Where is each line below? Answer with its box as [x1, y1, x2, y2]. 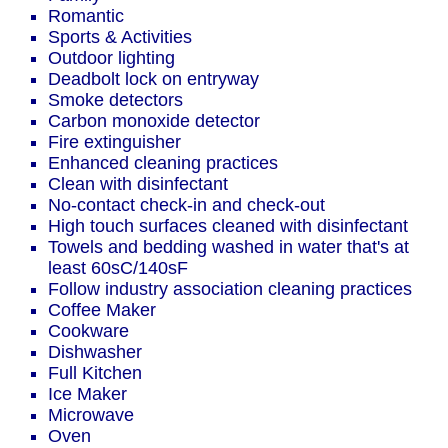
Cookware [48, 321, 129, 342]
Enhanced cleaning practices [48, 153, 278, 174]
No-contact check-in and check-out [48, 195, 325, 216]
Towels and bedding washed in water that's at [48, 237, 409, 258]
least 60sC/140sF [48, 258, 188, 279]
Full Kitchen [48, 363, 142, 384]
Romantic [48, 6, 124, 27]
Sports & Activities [48, 27, 192, 48]
